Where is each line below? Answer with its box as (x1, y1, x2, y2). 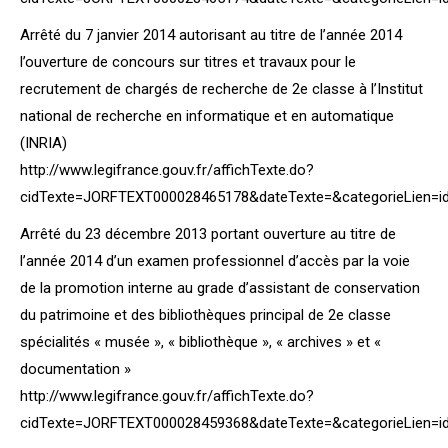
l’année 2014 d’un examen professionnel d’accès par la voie (20, 252, 410, 270)
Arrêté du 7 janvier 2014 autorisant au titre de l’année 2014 (20, 26, 402, 44)
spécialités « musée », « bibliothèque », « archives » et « (20, 333, 381, 351)
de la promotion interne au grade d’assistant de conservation (20, 279, 420, 297)
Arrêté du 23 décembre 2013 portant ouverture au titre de (20, 225, 396, 243)
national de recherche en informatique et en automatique (20, 107, 394, 125)
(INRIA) (20, 134, 67, 152)
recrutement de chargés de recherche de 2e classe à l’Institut (20, 80, 423, 98)
